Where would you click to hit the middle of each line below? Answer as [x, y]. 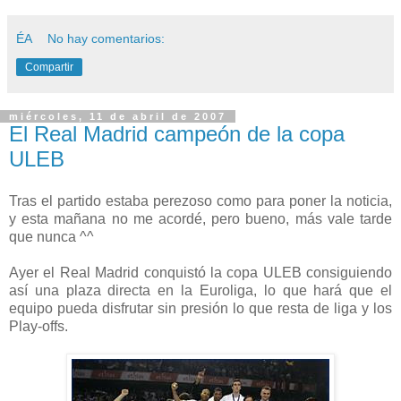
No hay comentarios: [107, 38]
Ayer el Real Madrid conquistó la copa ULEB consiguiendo [200, 273]
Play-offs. [38, 327]
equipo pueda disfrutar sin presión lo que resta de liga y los [200, 309]
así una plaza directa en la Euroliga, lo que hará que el [200, 291]
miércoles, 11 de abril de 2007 [118, 116]
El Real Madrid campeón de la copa [177, 133]
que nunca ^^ [51, 237]
